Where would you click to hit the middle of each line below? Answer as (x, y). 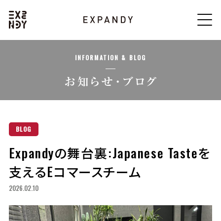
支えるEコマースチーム (75, 171)
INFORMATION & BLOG (110, 57)
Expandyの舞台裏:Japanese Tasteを (110, 152)
